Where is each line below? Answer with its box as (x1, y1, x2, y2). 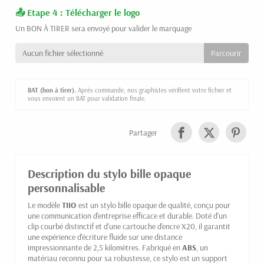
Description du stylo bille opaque (28, 166, 191, 181)
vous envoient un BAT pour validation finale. (28, 94, 146, 103)
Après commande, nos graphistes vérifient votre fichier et (76, 86, 232, 95)
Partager (129, 127, 158, 138)
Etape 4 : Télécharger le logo (27, 6, 140, 18)
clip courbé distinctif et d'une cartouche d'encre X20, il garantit (28, 221, 230, 232)
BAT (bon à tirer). (28, 86, 76, 95)
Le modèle (28, 200, 62, 211)
